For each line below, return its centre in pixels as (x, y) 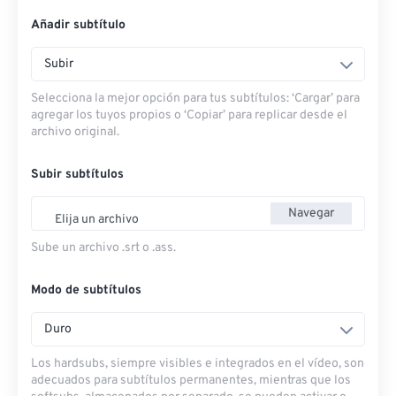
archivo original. (75, 133)
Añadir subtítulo (78, 26)
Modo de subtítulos (86, 291)
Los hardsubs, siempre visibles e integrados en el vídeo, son (198, 364)
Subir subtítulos (77, 175)
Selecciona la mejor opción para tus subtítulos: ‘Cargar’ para (195, 99)
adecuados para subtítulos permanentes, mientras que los (191, 381)
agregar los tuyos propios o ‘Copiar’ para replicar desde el (189, 116)
